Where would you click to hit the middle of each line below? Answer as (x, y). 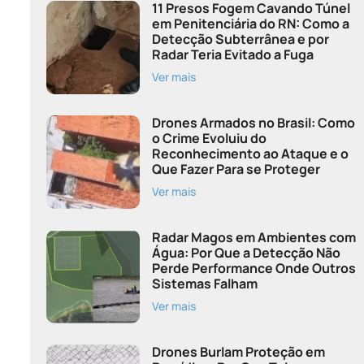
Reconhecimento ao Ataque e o (250, 153)
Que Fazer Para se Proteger (236, 169)
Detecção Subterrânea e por (240, 39)
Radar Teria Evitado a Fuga (232, 54)
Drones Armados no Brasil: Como (253, 122)
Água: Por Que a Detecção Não (246, 252)
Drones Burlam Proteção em (238, 351)
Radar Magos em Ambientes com (253, 237)
